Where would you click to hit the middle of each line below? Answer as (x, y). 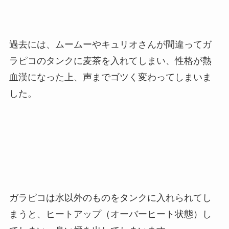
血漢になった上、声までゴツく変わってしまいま (110, 77)
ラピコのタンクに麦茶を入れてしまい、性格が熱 (110, 61)
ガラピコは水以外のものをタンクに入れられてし (110, 198)
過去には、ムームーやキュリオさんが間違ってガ (110, 45)
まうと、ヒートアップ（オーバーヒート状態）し (110, 214)
